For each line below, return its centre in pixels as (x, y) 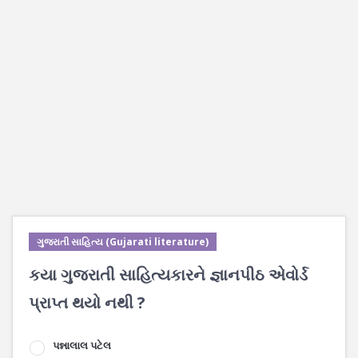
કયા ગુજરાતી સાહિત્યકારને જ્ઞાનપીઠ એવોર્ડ (168, 274)
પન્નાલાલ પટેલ (82, 345)
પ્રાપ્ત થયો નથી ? (87, 302)
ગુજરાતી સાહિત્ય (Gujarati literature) (123, 242)
